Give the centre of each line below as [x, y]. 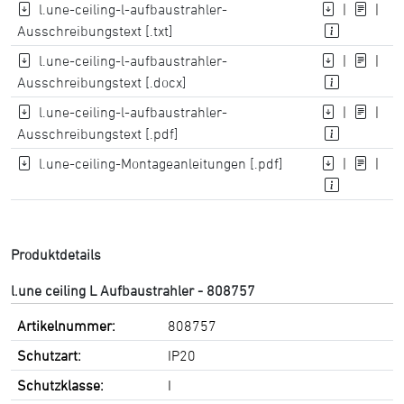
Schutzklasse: [61, 385]
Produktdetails [56, 254]
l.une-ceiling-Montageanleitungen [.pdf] [161, 163]
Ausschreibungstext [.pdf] [98, 133]
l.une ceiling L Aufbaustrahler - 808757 [133, 290]
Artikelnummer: [67, 325]
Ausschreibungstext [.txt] [96, 31]
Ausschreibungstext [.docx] [102, 82]
